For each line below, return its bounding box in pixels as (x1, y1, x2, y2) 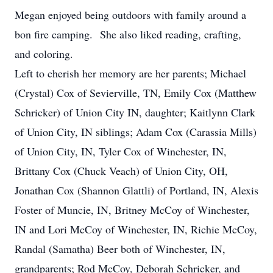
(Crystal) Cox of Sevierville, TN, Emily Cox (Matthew (15, 85, 257, 100)
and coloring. (15, 46, 73, 61)
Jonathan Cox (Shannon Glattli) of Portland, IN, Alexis (15, 183, 258, 197)
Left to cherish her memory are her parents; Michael (15, 66, 246, 80)
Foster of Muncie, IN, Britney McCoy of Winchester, (15, 202, 250, 217)
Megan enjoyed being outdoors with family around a (15, 7, 246, 22)
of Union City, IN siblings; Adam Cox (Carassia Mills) (15, 124, 257, 139)
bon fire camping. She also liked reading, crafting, (15, 27, 241, 41)
